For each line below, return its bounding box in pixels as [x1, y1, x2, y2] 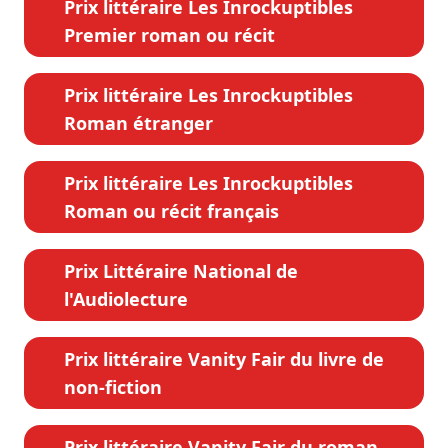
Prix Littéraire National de [64, 259, 298, 284]
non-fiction [64, 375, 162, 400]
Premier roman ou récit [64, 23, 275, 48]
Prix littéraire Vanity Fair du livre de [64, 347, 384, 372]
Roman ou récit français [64, 199, 279, 224]
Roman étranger [64, 111, 213, 136]
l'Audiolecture [64, 287, 188, 312]
